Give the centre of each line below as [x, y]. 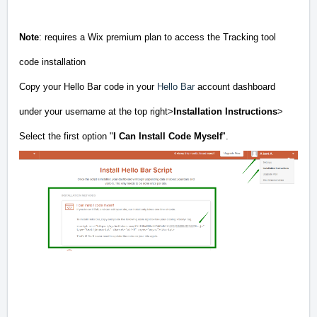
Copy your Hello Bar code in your [88, 87]
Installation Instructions [225, 112]
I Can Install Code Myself [168, 137]
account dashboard [235, 87]
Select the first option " [66, 137]
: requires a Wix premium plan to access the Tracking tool [157, 38]
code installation [52, 62]
